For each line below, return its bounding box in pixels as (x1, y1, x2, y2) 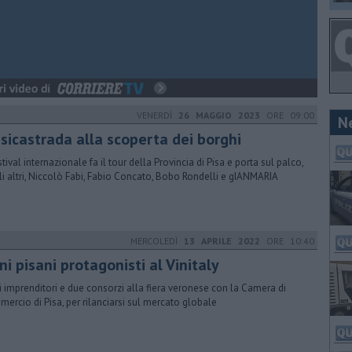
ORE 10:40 (260, 235, 314, 247)
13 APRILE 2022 (184, 235, 260, 247)
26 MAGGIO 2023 (178, 109, 260, 121)
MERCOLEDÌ (130, 235, 184, 247)
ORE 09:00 (260, 109, 314, 121)
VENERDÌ (137, 109, 178, 121)
